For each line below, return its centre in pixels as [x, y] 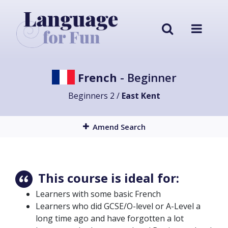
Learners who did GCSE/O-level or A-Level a [118, 206]
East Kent [141, 95]
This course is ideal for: [107, 178]
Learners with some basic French [98, 194]
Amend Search [119, 126]
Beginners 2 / [95, 95]
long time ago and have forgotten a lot [110, 219]
